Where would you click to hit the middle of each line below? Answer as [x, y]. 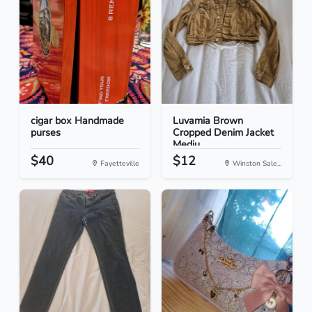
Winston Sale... [256, 164]
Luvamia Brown [208, 121]
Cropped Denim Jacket [223, 133]
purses [46, 133]
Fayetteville [119, 164]
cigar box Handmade [77, 121]
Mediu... [189, 145]
